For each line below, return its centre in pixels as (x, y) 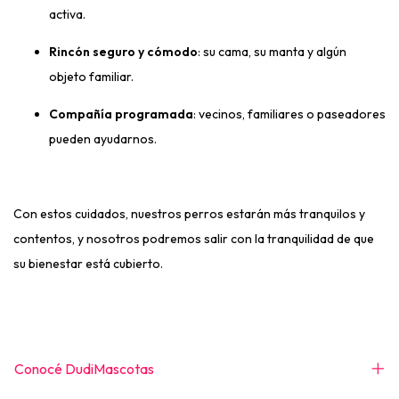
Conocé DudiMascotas (84, 369)
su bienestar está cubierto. (88, 264)
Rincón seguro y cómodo (123, 52)
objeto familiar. (91, 77)
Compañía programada (121, 114)
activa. (67, 14)
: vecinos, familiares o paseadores (289, 114)
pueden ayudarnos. (103, 139)
